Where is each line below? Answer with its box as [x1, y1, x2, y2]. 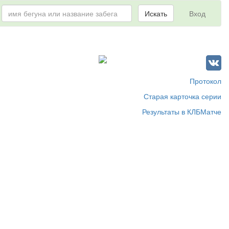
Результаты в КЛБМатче [142, 106, 221, 117]
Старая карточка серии [144, 91, 221, 101]
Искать [145, 8, 167, 18]
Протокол [190, 76, 221, 86]
